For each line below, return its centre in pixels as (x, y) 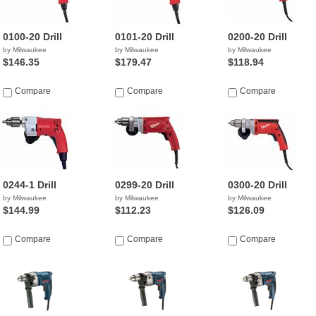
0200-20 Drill (257, 37)
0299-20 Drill (145, 185)
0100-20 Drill (32, 37)
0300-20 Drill (257, 185)
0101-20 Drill (145, 37)
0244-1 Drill (30, 185)
